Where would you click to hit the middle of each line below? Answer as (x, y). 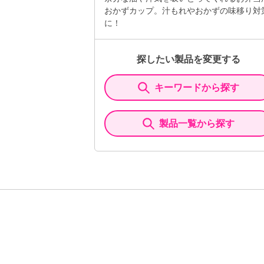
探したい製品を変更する (189, 59)
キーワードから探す (197, 88)
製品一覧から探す (197, 123)
